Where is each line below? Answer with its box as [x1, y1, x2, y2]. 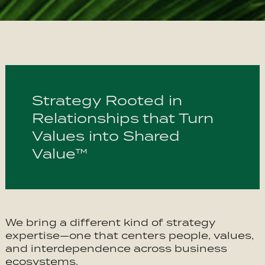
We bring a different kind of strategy [5, 216, 215, 229]
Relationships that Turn [31, 109, 214, 127]
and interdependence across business [5, 242, 227, 255]
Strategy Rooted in [31, 91, 182, 109]
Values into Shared [31, 127, 180, 145]
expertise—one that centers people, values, [5, 229, 254, 242]
